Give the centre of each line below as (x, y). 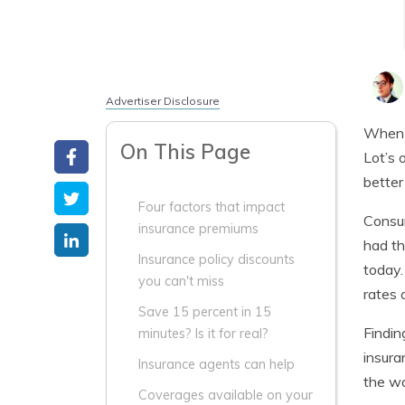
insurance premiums (198, 229)
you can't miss (181, 281)
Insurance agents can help (217, 364)
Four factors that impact (212, 207)
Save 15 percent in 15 (205, 312)
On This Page (185, 151)
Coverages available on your (226, 395)
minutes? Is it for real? (203, 334)
